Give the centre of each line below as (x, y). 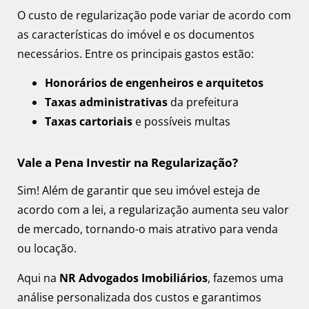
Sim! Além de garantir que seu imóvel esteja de (139, 191)
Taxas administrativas (106, 102)
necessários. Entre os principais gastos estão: (136, 53)
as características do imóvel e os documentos (136, 34)
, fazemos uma (246, 278)
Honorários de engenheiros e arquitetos (154, 83)
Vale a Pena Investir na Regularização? (128, 163)
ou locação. (47, 249)
